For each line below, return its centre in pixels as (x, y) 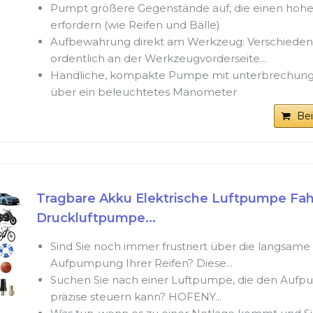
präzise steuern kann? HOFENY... (136, 297)
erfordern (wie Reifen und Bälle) (135, 25)
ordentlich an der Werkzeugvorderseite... (158, 59)
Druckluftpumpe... (96, 218)
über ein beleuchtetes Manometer (143, 92)
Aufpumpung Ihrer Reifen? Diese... (141, 263)
